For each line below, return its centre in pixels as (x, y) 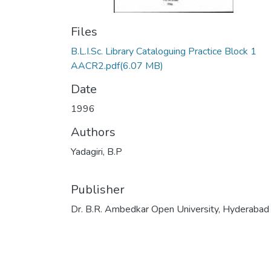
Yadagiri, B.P (96, 152)
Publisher (98, 190)
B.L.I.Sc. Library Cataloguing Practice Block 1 (164, 51)
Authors (93, 132)
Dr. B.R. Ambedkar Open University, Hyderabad (170, 209)
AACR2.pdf (95, 66)
